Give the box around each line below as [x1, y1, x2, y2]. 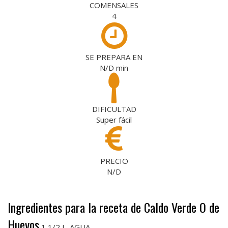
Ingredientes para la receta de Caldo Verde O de [8, 197, 219, 216]
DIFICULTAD [92, 103, 136, 114]
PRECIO [100, 155, 128, 166]
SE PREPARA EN [85, 51, 142, 62]
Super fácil [96, 114, 132, 125]
